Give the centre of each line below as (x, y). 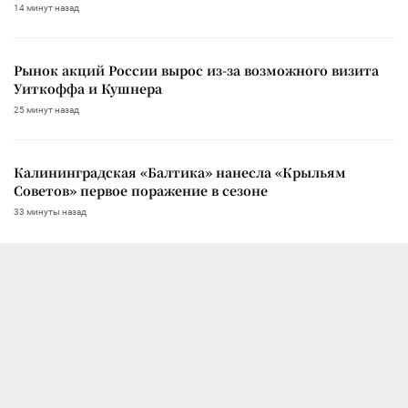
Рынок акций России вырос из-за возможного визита (196, 70)
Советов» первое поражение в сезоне (141, 190)
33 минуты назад (50, 211)
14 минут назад (46, 7)
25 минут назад (46, 109)
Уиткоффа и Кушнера (88, 88)
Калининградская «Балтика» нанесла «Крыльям (180, 172)
